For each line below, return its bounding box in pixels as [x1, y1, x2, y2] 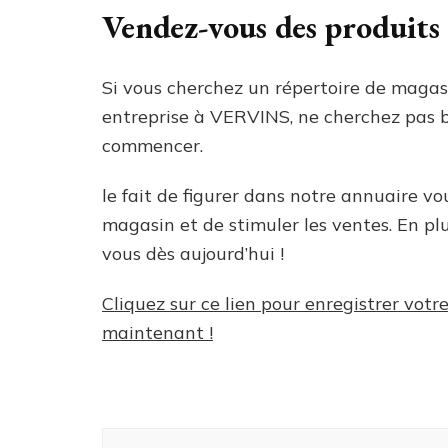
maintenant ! [102, 321, 213, 344]
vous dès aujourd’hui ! [102, 242, 284, 265]
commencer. [102, 134, 203, 157]
